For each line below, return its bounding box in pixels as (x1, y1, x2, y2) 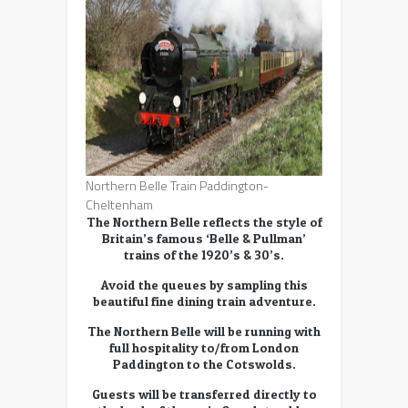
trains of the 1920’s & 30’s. (124, 246, 284, 262)
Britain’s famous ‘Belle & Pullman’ (102, 229, 306, 246)
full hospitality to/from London (109, 339, 299, 355)
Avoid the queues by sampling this (100, 276, 308, 292)
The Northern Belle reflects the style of (86, 213, 322, 229)
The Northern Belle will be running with (87, 322, 321, 339)
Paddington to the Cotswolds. (112, 355, 296, 372)
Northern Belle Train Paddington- (86, 175, 269, 195)
